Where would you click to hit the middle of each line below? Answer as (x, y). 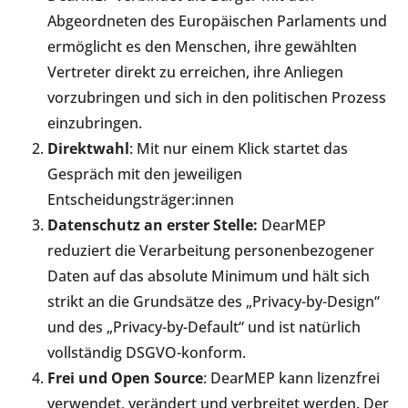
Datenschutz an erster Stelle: (153, 224)
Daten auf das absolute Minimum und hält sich (209, 275)
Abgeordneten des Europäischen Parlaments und (217, 20)
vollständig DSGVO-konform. (147, 352)
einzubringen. (95, 122)
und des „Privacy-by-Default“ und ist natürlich (204, 326)
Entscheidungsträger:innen (141, 199)
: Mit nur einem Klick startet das (239, 148)
